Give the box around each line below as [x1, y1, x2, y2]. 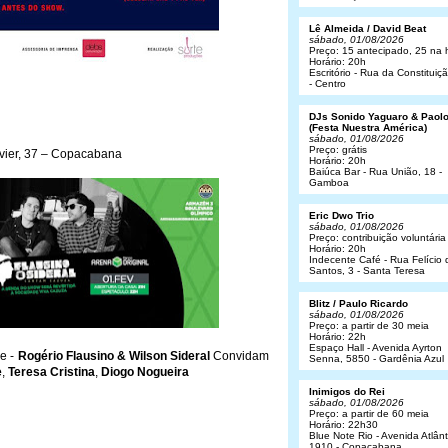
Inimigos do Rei [309, 386, 385, 397]
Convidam [213, 349, 270, 363]
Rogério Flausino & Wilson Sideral [17, 349, 214, 363]
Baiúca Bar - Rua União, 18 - [309, 166, 442, 177]
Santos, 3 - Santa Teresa [309, 265, 425, 276]
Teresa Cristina [8, 365, 95, 379]
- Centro [309, 78, 346, 89]
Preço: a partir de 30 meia [309, 320, 429, 331]
